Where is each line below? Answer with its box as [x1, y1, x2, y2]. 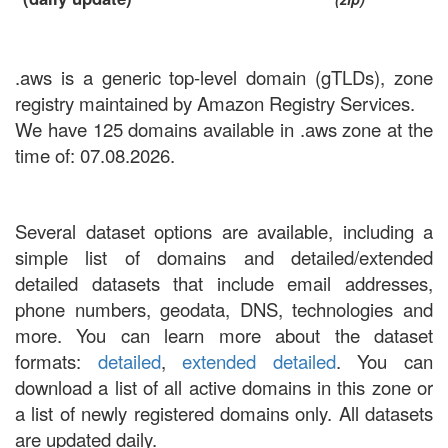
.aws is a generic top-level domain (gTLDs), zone [15, 64, 433, 90]
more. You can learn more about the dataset [15, 322, 433, 348]
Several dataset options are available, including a [15, 218, 433, 244]
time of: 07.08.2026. [15, 142, 175, 168]
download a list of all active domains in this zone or [15, 374, 433, 400]
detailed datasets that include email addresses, [15, 270, 433, 296]
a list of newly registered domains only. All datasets [15, 400, 433, 426]
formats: [15, 348, 98, 374]
